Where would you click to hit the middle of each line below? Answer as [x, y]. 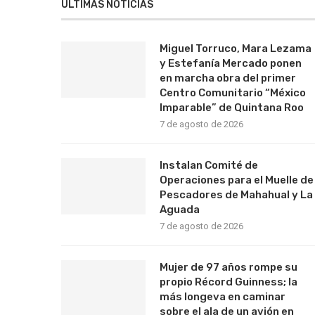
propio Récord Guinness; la [229, 282]
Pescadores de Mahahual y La [236, 194]
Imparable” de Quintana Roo [232, 107]
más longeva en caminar [223, 296]
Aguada [180, 209]
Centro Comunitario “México [233, 92]
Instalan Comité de [209, 165]
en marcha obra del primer [228, 78]
